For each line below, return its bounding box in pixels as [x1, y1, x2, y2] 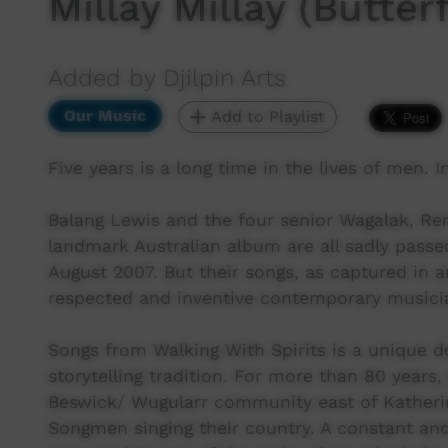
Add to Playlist [206, 107, 325, 126]
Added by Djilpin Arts [48, 64, 286, 92]
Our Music [64, 106, 146, 125]
